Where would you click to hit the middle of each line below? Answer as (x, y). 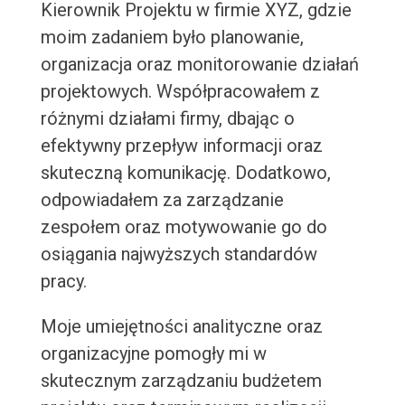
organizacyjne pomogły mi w (153, 354)
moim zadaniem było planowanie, (172, 38)
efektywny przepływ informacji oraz (181, 146)
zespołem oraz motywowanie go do (184, 227)
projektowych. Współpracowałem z (180, 92)
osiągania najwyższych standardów (179, 254)
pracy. (63, 282)
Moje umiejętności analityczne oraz (181, 327)
